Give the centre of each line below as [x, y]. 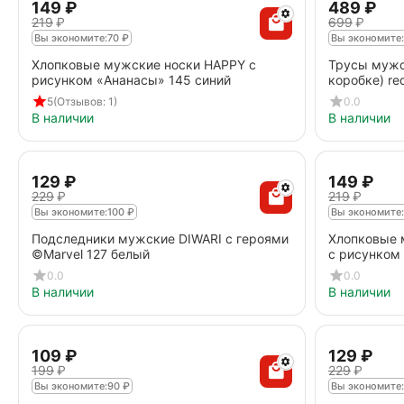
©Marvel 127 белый [91, 254]
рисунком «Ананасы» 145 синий [131, 80]
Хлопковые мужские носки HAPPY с [144, 64]
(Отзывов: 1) [85, 101]
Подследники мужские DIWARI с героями [160, 239]
